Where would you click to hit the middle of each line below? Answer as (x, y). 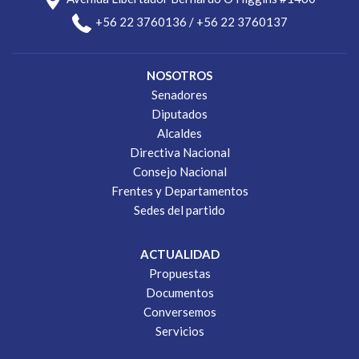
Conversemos (179, 312)
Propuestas (179, 273)
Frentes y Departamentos (179, 191)
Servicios (179, 331)
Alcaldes (179, 133)
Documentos (179, 292)
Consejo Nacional (179, 171)
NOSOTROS (179, 75)
